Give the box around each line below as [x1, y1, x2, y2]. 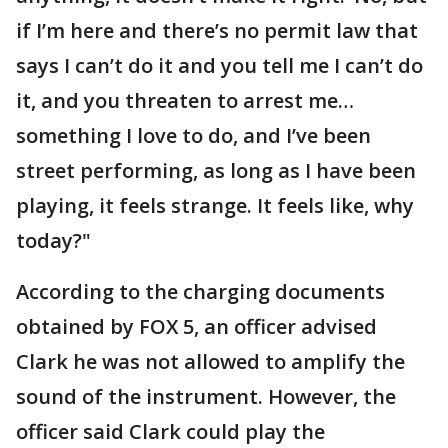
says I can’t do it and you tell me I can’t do [16, 52, 423, 79]
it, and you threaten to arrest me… [16, 87, 354, 114]
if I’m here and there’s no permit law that [16, 17, 418, 44]
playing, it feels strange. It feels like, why [16, 192, 414, 219]
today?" [16, 227, 96, 254]
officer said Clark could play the [16, 418, 325, 445]
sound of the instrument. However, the [16, 383, 396, 410]
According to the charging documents [16, 278, 385, 305]
